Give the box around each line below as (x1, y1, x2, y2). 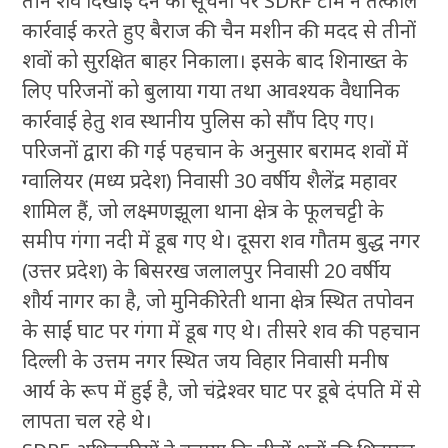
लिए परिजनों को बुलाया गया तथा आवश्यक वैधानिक (22, 77, 401, 105)
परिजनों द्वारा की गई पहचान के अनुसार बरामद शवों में (22, 137, 409, 165)
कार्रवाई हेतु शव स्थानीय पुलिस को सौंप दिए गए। (22, 107, 376, 135)
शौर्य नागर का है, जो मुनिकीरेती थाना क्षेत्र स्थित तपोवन (22, 287, 415, 315)
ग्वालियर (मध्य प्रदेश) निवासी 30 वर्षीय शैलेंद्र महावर (22, 167, 398, 195)
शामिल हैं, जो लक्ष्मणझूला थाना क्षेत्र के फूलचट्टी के (22, 197, 385, 225)
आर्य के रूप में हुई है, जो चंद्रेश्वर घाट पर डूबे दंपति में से (22, 377, 422, 405)
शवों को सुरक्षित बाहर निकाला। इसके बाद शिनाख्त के (22, 47, 409, 75)
